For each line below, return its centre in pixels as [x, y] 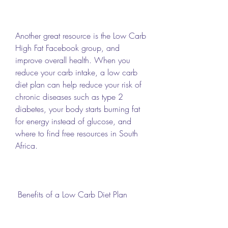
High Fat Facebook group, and [67, 48]
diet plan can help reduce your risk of [78, 84]
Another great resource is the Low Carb [81, 35]
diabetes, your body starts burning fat [78, 109]
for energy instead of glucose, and [73, 121]
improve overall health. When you [73, 60]
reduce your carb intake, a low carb [76, 72]
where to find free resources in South [77, 133]
